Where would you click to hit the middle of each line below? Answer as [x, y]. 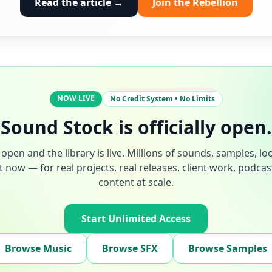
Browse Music [38, 249]
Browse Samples [228, 249]
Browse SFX [130, 249]
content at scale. [136, 182]
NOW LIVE [76, 98]
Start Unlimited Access [136, 219]
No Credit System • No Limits [162, 99]
